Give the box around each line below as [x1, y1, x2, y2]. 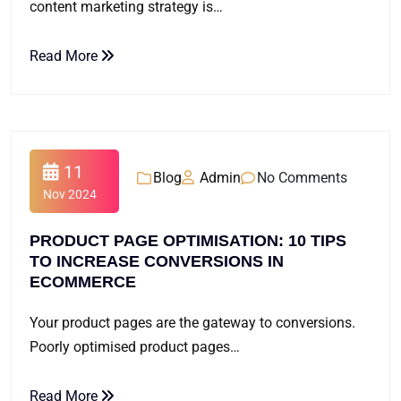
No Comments [257, 168, 347, 186]
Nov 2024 [43, 187, 97, 201]
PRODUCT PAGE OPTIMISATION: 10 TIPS [30, 232, 346, 250]
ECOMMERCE [30, 273, 136, 291]
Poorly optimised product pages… [30, 338, 240, 355]
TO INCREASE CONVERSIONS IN [30, 252, 284, 270]
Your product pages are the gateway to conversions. [30, 314, 355, 331]
